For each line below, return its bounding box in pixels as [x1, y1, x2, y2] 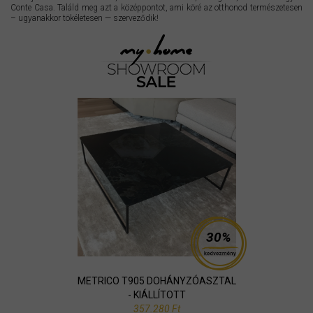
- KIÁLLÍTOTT [127, 289, 186, 301]
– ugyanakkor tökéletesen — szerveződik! [10, 13, 159, 23]
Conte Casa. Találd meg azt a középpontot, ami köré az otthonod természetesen [10, 3, 303, 13]
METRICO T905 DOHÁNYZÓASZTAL [77, 275, 236, 287]
